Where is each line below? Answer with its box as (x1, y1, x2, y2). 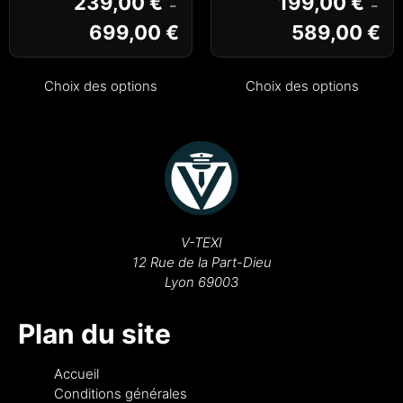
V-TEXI (181, 233, 222, 251)
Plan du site (18, 317, 171, 350)
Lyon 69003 (165, 273, 238, 291)
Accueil (54, 364, 99, 382)
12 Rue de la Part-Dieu (131, 253, 272, 271)
